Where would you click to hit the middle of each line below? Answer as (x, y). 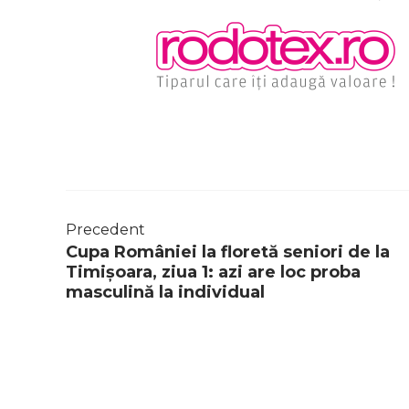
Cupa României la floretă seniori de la (228, 252)
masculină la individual (165, 293)
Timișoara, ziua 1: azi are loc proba (213, 273)
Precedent (105, 230)
